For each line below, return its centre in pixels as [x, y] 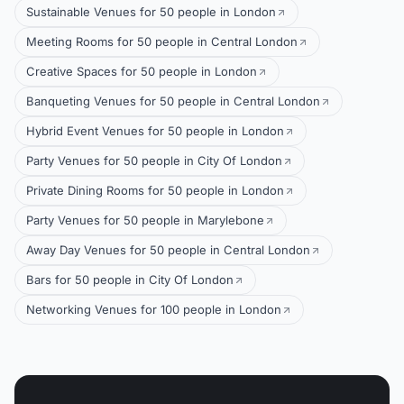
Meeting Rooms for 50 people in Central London [162, 41]
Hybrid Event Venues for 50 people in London [155, 131]
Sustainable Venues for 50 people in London [151, 12]
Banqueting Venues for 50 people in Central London [173, 101]
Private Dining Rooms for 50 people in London [155, 190]
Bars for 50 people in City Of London [130, 280]
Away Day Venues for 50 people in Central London [168, 250]
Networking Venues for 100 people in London [154, 309]
